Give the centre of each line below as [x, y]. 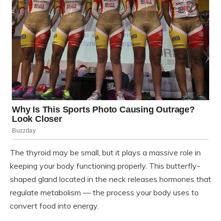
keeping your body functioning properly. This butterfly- [105, 166]
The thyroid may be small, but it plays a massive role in [105, 153]
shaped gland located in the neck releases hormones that [110, 179]
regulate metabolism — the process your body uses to [104, 193]
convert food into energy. [54, 206]
